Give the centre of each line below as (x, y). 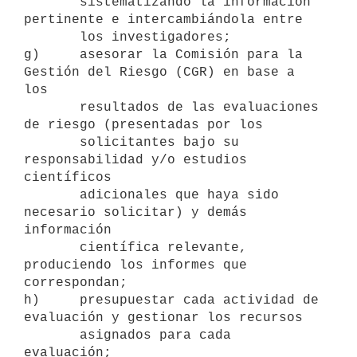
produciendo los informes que (135, 265)
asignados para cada (52, 335)
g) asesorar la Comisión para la (163, 55)
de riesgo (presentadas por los (143, 125)
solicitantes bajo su (52, 142)
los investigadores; (52, 37)
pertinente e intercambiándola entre (163, 20)
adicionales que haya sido (52, 195)
